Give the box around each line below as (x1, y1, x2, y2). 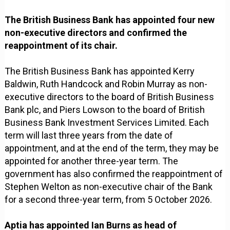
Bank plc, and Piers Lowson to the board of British (5, 104, 205, 116)
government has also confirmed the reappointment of (5, 168, 223, 180)
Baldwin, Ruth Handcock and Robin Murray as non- (5, 79, 208, 90)
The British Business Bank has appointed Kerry (5, 66, 195, 77)
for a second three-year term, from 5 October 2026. (5, 194, 213, 205)
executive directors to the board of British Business (5, 91, 215, 103)
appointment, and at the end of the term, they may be (5, 143, 219, 154)
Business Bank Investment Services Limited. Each (5, 117, 209, 128)
